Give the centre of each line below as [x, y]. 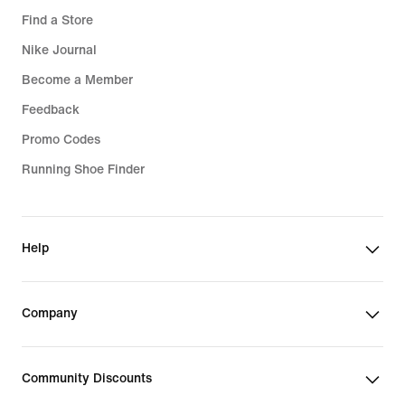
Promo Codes [61, 140]
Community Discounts [87, 378]
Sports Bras [80, 28]
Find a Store [57, 20]
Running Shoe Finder [83, 170]
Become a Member [77, 80]
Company [50, 313]
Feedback [51, 110]
